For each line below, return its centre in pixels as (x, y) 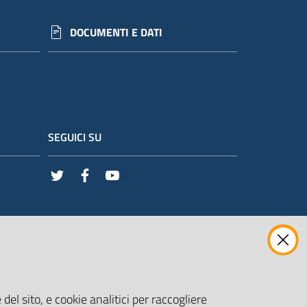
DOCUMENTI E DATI (116, 33)
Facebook (114, 176)
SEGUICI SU (75, 137)
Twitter (82, 176)
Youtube (139, 176)
